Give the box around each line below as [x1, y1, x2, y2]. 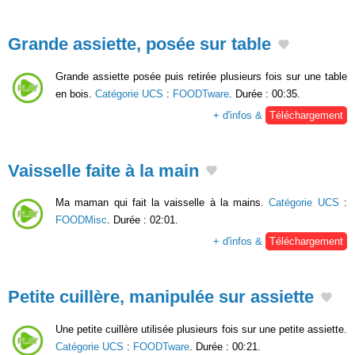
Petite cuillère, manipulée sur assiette [8, 287, 314, 307]
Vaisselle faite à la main [8, 160, 199, 181]
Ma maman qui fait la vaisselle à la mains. [55, 197, 269, 209]
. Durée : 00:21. [189, 340, 261, 353]
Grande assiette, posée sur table [8, 33, 271, 54]
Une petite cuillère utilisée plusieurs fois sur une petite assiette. [55, 323, 347, 335]
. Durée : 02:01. [107, 214, 178, 227]
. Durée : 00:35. [229, 87, 300, 100]
